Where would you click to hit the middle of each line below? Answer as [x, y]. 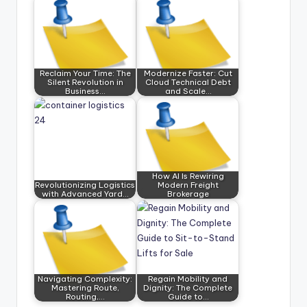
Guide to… [188, 297]
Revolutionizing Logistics [85, 185]
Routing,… [85, 297]
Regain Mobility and [188, 279]
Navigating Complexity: [85, 279]
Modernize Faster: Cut [188, 73]
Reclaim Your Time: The [85, 73]
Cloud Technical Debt [188, 82]
